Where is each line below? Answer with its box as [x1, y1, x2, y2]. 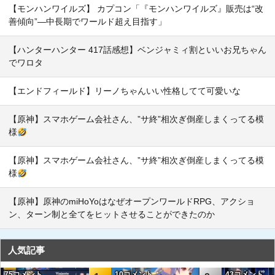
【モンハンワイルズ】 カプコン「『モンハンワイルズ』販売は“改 [9, 4, 263, 14]
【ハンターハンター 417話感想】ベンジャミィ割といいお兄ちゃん [9, 45, 266, 55]
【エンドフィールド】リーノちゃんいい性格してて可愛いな [9, 86, 241, 96]
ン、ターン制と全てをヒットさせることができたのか [9, 209, 215, 220]
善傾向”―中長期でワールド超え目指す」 [9, 17, 166, 27]
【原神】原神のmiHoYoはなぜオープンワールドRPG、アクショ [9, 196, 255, 207]
